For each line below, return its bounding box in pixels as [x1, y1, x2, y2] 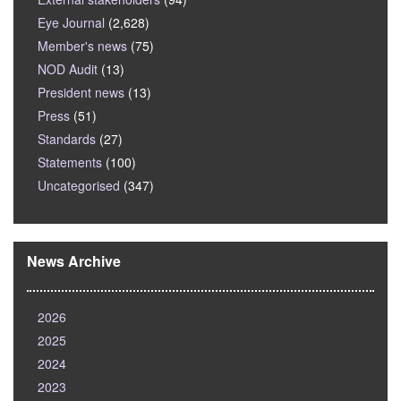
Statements [38, 153, 102, 172]
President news [38, 83, 124, 102]
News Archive [27, 251, 121, 272]
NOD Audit [38, 60, 98, 79]
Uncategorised [38, 176, 120, 195]
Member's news [38, 37, 127, 55]
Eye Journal [38, 13, 105, 32]
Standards [38, 130, 96, 149]
